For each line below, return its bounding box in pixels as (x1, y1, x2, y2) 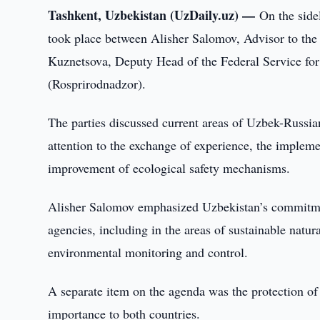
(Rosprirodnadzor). (48, 75, 146, 92)
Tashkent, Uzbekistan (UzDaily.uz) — (48, 6, 260, 24)
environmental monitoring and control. (48, 244, 249, 261)
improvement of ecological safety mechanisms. (48, 159, 291, 176)
